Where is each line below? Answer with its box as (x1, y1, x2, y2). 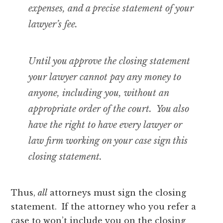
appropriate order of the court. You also (28, 103, 190, 114)
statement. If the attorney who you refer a (11, 201, 197, 212)
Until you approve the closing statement (28, 55, 191, 67)
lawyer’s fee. (28, 18, 78, 30)
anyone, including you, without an (28, 87, 169, 99)
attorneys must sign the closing (47, 187, 187, 198)
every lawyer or (119, 119, 183, 130)
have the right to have (28, 119, 120, 130)
